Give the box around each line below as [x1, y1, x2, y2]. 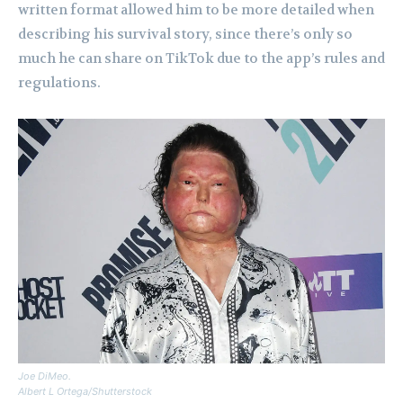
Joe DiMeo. [18, 369, 71, 382]
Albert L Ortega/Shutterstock [18, 384, 152, 398]
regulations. [18, 73, 101, 92]
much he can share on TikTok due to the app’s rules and [18, 49, 385, 67]
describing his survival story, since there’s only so [18, 24, 353, 43]
